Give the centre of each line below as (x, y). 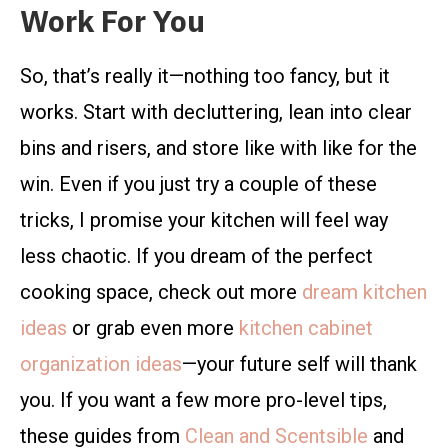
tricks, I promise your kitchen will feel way (204, 220)
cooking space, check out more (161, 292)
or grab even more (153, 328)
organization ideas (101, 364)
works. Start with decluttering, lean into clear (216, 112)
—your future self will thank (299, 364)
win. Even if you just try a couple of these (198, 184)
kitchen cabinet (306, 328)
